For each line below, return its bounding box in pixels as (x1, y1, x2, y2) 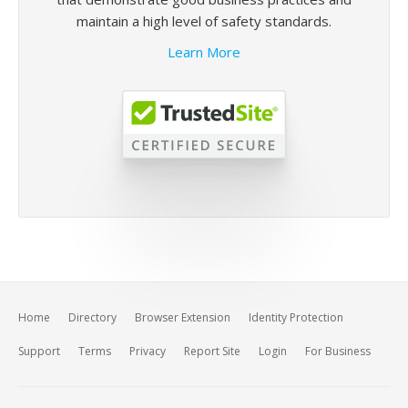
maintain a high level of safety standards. (76, 12, 331, 30)
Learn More (168, 43, 240, 61)
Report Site (184, 343, 240, 359)
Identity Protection (249, 310, 343, 325)
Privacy (129, 343, 166, 359)
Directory (68, 310, 117, 325)
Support (18, 343, 60, 359)
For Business (305, 343, 371, 359)
